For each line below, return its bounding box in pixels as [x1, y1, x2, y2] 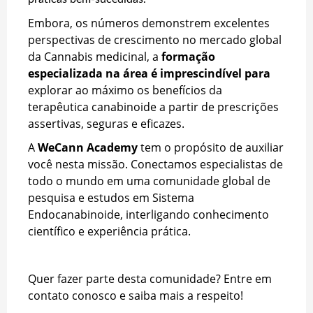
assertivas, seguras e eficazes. [28, 115, 184, 131]
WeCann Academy [38, 139, 138, 155]
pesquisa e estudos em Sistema [28, 189, 194, 205]
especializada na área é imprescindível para [28, 65, 270, 81]
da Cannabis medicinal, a [28, 48, 161, 64]
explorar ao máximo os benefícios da [28, 82, 222, 98]
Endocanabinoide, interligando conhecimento [28, 206, 269, 222]
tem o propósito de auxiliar [138, 139, 284, 155]
